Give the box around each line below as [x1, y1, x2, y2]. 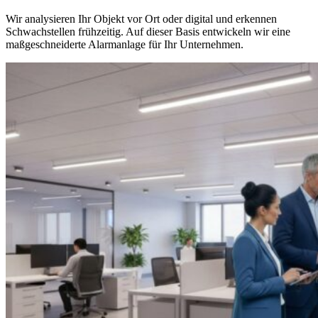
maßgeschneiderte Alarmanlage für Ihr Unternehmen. [6, 38, 243, 51]
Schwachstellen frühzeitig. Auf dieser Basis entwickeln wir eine [6, 26, 290, 38]
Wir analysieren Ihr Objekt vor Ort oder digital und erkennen [6, 13, 277, 26]
